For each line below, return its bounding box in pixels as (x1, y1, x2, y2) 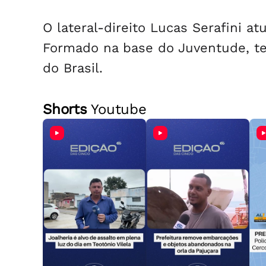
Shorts (43, 101, 87, 118)
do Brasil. (43, 61, 103, 75)
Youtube (87, 101, 147, 118)
